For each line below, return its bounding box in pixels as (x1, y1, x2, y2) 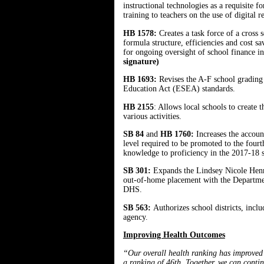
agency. (123, 212, 148, 222)
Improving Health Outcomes (123, 230, 225, 240)
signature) (123, 57, 159, 66)
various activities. (123, 111, 181, 121)
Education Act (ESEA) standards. (123, 84, 235, 94)
